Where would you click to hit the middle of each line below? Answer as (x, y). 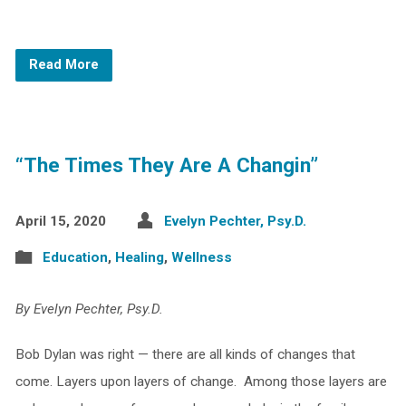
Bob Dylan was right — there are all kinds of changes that (185, 354)
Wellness (201, 257)
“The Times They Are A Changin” (166, 165)
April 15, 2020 (60, 221)
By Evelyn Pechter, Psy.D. (89, 309)
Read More (63, 65)
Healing (139, 257)
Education (75, 257)
